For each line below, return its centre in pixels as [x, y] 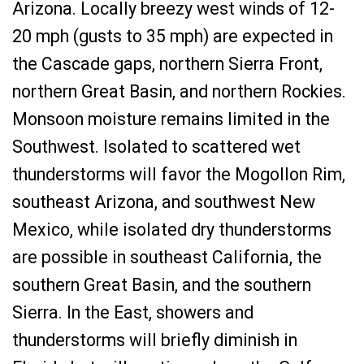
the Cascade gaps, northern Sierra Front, [167, 64]
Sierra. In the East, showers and [133, 312]
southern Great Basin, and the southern [162, 285]
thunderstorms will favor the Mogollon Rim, [179, 174]
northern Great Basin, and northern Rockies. [179, 91]
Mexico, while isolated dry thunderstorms [172, 230]
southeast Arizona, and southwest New [164, 202]
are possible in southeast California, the [167, 257]
